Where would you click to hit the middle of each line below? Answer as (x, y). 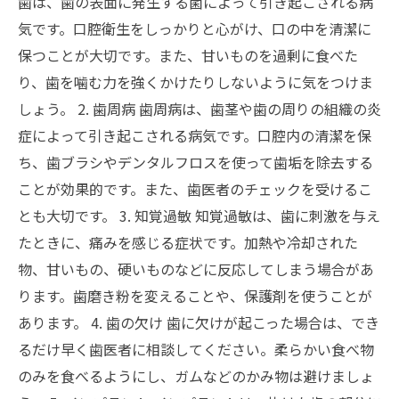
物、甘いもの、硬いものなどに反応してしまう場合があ (196, 269)
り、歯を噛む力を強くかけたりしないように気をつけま (195, 81)
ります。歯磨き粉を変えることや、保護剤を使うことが (195, 295)
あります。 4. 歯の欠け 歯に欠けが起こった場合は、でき (199, 322)
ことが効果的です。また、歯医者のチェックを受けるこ (195, 188)
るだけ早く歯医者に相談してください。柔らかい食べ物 (196, 349)
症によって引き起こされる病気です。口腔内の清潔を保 (195, 135)
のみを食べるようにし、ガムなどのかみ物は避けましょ (196, 375)
